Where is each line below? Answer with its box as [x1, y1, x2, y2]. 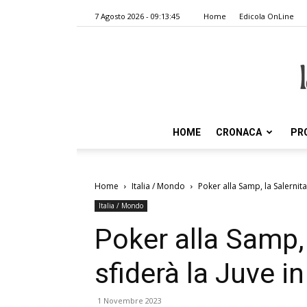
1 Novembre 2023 [97, 295, 162, 306]
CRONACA [216, 127, 262, 138]
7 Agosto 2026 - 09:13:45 [95, 11, 180, 21]
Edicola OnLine [239, 11, 294, 21]
